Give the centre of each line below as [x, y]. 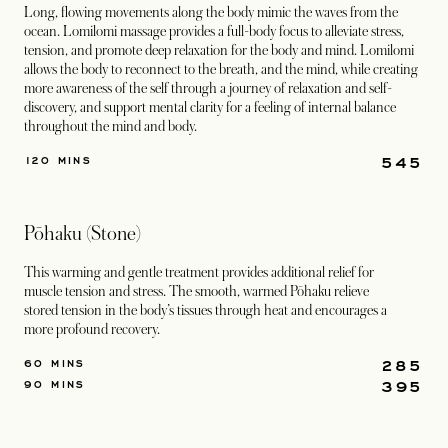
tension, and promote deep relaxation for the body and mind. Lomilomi [219, 50]
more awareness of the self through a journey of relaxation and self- [208, 88]
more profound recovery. [92, 329]
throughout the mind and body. [110, 126]
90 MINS [55, 384]
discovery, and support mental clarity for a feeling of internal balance [210, 107]
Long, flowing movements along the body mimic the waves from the [211, 12]
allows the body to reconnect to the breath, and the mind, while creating [221, 69]
